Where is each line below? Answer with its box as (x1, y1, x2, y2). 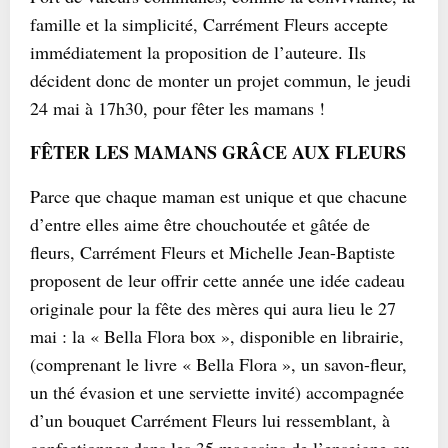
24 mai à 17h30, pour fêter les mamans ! (30, 96, 325, 121)
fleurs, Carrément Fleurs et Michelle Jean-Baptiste (30, 240, 395, 265)
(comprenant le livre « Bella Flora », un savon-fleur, (30, 352, 407, 377)
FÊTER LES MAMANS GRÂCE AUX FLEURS (30, 139, 406, 166)
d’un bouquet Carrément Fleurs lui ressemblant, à (30, 408, 390, 433)
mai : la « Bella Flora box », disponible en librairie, (30, 324, 404, 349)
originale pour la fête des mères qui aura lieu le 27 (30, 296, 396, 321)
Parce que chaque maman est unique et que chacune (30, 184, 407, 209)
